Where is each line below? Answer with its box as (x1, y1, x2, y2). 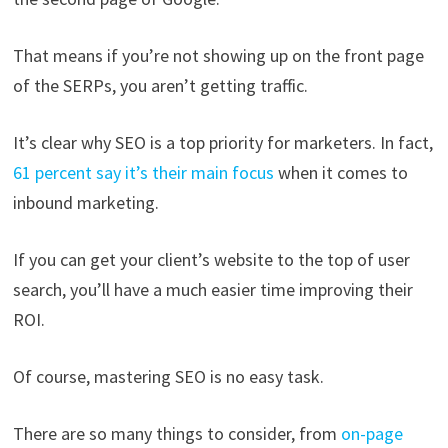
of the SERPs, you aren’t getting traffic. (12, 74, 312, 98)
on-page (340, 422, 403, 446)
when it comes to (277, 161, 408, 185)
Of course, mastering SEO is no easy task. (12, 365, 328, 389)
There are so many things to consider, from (12, 422, 341, 446)
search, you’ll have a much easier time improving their (12, 278, 413, 302)
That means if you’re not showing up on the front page (12, 44, 424, 68)
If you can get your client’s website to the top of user (12, 248, 410, 272)
